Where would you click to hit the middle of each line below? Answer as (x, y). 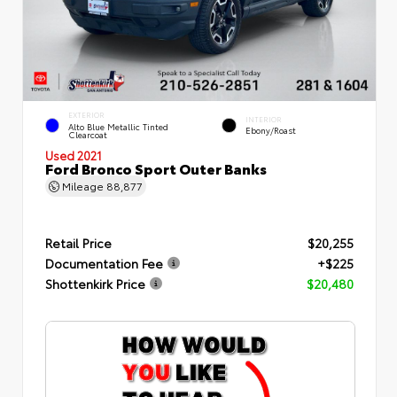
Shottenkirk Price (95, 283)
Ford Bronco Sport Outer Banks (156, 167)
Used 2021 (74, 154)
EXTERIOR (86, 114)
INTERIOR (264, 119)
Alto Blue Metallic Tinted (118, 126)
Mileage (83, 185)
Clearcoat (87, 134)
